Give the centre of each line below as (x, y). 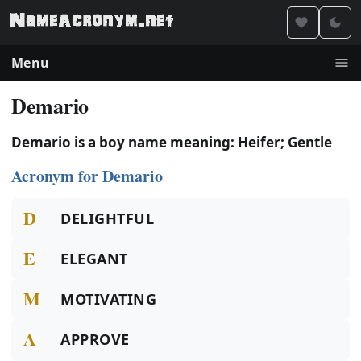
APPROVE (95, 339)
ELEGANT (94, 259)
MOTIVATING (109, 299)
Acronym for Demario (87, 176)
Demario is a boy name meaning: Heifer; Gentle (172, 142)
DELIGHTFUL (108, 218)
